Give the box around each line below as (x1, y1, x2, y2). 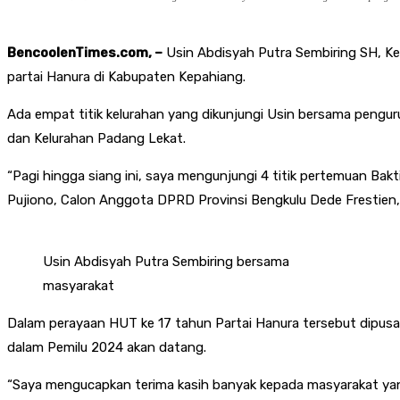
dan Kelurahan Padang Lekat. (7, 129, 186, 146)
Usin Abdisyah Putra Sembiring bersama (43, 253, 289, 270)
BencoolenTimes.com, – (7, 44, 162, 61)
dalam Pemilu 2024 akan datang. (7, 338, 206, 355)
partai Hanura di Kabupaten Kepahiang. (7, 68, 246, 85)
